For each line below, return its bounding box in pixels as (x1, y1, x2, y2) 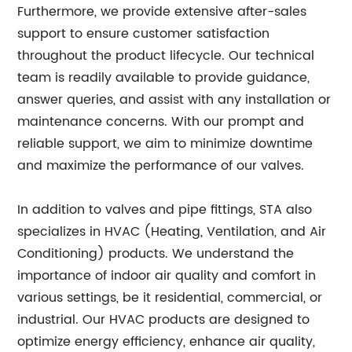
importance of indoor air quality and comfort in (17, 266, 317, 286)
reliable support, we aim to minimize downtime (17, 134, 313, 154)
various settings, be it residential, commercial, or (17, 288, 323, 308)
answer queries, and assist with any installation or (17, 90, 332, 110)
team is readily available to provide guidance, (17, 68, 310, 88)
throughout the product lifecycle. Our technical (17, 46, 315, 66)
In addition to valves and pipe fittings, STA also (17, 200, 313, 220)
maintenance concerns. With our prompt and (17, 112, 305, 132)
